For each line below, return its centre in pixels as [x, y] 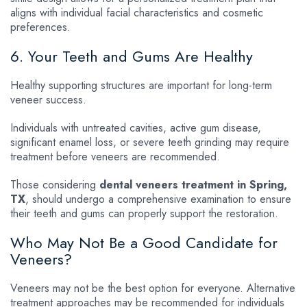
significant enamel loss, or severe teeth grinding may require [150, 142]
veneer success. [48, 99]
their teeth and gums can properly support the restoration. [144, 213]
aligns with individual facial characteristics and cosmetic [137, 12]
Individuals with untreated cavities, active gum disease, [136, 127]
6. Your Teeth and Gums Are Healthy [132, 56]
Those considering [55, 184]
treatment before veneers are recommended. [115, 156]
